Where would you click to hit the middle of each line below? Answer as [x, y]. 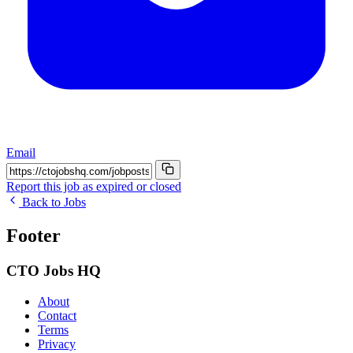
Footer [33, 236]
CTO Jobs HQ [54, 271]
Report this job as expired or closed [94, 187]
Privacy [57, 344]
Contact [57, 315]
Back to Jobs [52, 203]
